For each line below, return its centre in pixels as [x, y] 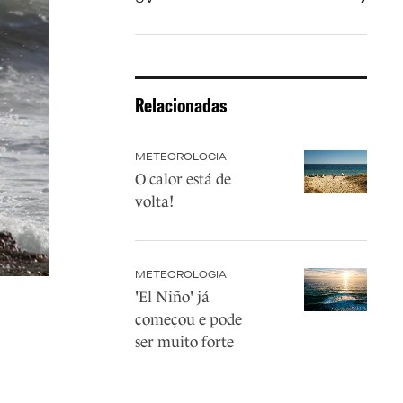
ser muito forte [184, 342]
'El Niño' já [172, 297]
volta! [154, 202]
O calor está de [183, 179]
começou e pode [188, 320]
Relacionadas [181, 105]
